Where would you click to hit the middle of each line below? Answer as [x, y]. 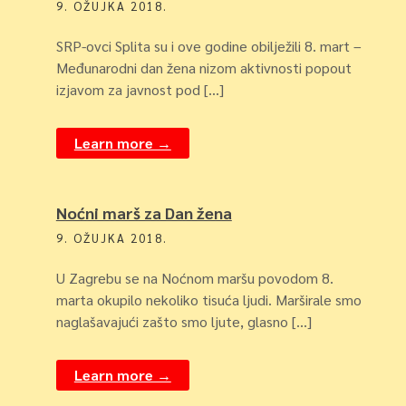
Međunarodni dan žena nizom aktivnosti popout [203, 68]
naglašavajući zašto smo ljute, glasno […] [184, 321]
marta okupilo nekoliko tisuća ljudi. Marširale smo [208, 300]
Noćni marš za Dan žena [144, 213]
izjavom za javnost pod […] [140, 89]
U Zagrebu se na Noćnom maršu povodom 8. [194, 278]
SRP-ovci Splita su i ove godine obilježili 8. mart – [208, 46]
